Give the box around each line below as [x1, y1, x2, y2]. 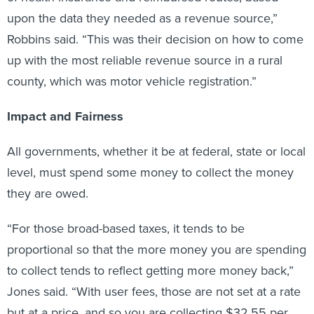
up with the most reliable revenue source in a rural [7, 51, 282, 69]
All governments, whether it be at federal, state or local [7, 142, 306, 161]
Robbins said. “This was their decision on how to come [7, 30, 303, 48]
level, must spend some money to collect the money [7, 163, 294, 182]
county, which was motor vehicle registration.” [7, 72, 257, 90]
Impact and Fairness [7, 107, 123, 126]
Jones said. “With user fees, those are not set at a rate [7, 282, 301, 301]
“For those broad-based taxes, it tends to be [7, 219, 245, 238]
